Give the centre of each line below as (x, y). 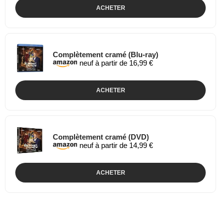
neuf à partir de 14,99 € (115, 145)
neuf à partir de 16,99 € (115, 63)
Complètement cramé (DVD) (101, 137)
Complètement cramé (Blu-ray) (106, 54)
